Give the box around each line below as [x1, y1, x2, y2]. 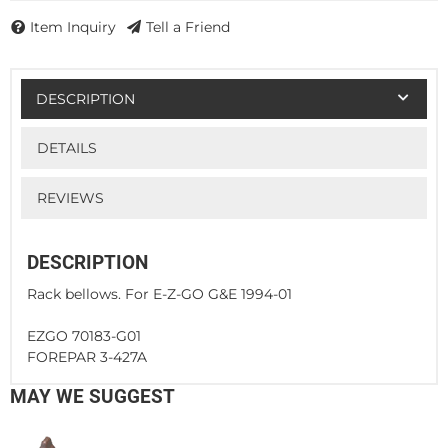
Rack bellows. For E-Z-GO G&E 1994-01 [27, 284, 292, 303]
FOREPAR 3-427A [27, 347, 147, 366]
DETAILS [36, 139, 97, 158]
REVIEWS [36, 189, 104, 208]
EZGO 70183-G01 [27, 326, 141, 345]
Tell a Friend [146, 18, 230, 37]
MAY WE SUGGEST [10, 384, 175, 408]
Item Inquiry [30, 18, 116, 37]
